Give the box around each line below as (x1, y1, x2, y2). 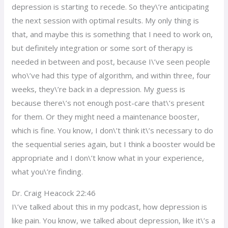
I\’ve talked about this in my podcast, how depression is (12, 201, 208, 212)
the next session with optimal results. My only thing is (12, 15, 199, 25)
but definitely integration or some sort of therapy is (12, 42, 193, 53)
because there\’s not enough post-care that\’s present (12, 97, 205, 108)
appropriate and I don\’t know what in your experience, (12, 152, 205, 163)
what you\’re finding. (12, 166, 83, 177)
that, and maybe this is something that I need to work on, (12, 28, 213, 39)
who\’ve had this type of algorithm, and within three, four (12, 70, 211, 80)
